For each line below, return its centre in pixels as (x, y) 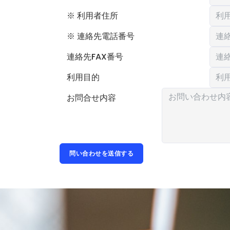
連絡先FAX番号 (95, 57)
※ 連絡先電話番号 (101, 36)
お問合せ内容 (91, 98)
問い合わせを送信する (101, 153)
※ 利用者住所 (92, 16)
